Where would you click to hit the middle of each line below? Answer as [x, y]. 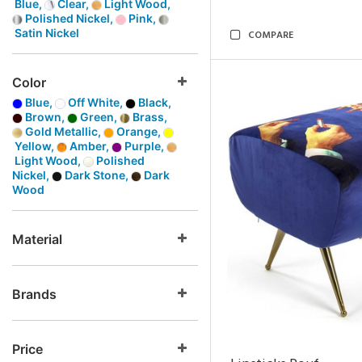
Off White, [95, 102]
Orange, [139, 131]
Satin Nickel [46, 33]
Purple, [144, 146]
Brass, [149, 117]
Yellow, [34, 146]
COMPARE [271, 36]
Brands [34, 294]
